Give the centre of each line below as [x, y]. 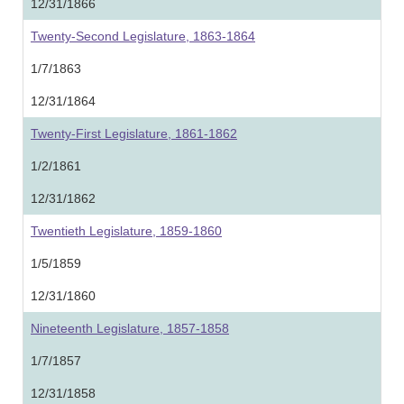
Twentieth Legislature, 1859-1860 [126, 231]
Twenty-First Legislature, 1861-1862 [134, 133]
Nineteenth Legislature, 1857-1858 [130, 328]
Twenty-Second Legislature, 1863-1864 [143, 36]
